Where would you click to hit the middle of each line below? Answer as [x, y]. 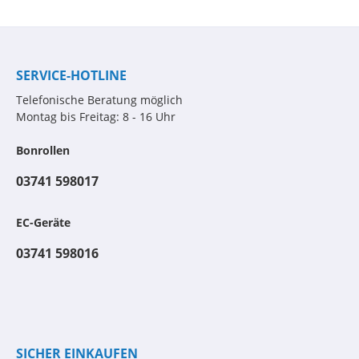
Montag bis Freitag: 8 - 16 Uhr [96, 117]
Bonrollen [43, 150]
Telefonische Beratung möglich [99, 100]
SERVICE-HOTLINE [71, 75]
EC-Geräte [43, 222]
